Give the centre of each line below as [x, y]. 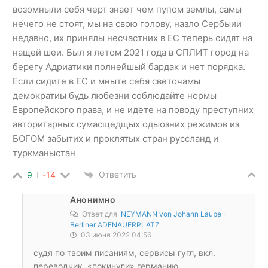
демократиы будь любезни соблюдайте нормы [115, 95]
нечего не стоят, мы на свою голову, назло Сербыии [127, 23]
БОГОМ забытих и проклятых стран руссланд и [115, 138]
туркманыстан [44, 153]
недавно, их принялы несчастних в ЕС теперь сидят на [133, 38]
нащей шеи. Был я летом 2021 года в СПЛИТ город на [131, 52]
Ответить [118, 174]
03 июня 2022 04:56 [115, 235]
